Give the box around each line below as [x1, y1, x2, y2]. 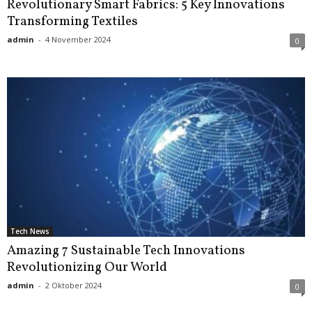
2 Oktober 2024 [45, 279, 102, 290]
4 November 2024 [45, 34, 111, 45]
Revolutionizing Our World [7, 258, 167, 276]
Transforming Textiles [7, 13, 138, 31]
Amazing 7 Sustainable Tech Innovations [7, 241, 245, 260]
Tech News [10, 226, 49, 236]
